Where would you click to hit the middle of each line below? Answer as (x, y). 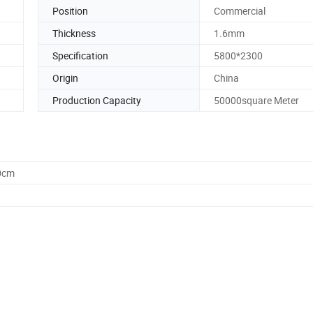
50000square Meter (256, 100)
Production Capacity (97, 100)
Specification (80, 55)
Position (70, 10)
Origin (65, 78)
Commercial (240, 10)
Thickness (74, 33)
